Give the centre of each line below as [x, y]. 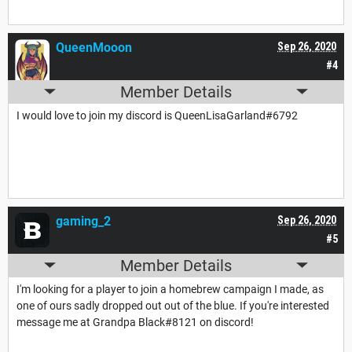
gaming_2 [83, 221]
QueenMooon [94, 47]
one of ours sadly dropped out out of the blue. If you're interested [173, 305]
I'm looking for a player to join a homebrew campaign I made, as [170, 289]
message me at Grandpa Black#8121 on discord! [135, 322]
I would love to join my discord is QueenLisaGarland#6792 [157, 115]
